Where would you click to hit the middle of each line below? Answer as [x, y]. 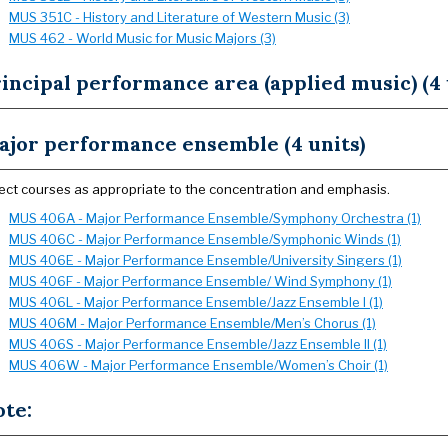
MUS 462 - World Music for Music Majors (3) [142, 38]
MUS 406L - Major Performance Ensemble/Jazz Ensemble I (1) [196, 302]
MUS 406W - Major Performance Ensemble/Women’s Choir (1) [198, 365]
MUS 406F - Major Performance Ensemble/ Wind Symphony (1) [200, 281]
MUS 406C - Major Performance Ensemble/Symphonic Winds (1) [205, 239]
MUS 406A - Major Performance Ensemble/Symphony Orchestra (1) [215, 218]
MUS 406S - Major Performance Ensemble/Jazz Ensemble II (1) [198, 344]
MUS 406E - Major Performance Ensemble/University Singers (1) [205, 260]
